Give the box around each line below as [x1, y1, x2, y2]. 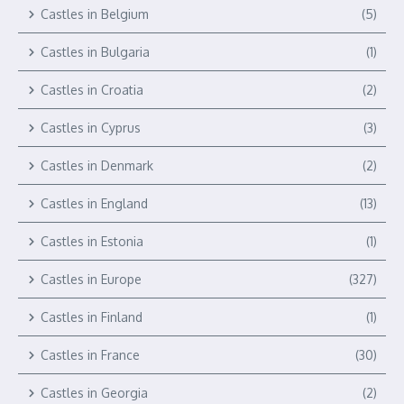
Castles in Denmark [41, 158, 153, 174]
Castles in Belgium [41, 6, 149, 23]
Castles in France [41, 347, 140, 363]
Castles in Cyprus [41, 120, 141, 136]
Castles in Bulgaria [41, 44, 150, 60]
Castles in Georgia [41, 385, 148, 401]
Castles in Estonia [41, 234, 143, 250]
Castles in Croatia [41, 82, 143, 98]
